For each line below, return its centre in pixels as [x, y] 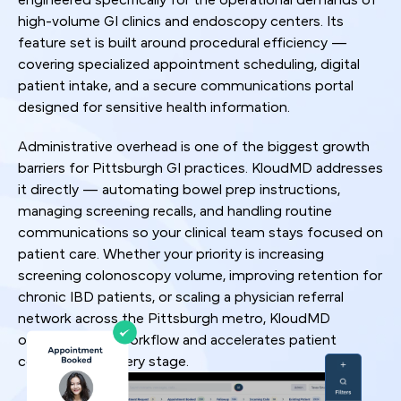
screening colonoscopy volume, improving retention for [200, 275]
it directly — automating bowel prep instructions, [179, 189]
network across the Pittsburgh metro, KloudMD [174, 318]
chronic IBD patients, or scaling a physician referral [181, 297]
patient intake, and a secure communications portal [186, 85]
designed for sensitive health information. [154, 107]
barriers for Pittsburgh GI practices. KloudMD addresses [200, 168]
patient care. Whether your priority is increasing [171, 254]
